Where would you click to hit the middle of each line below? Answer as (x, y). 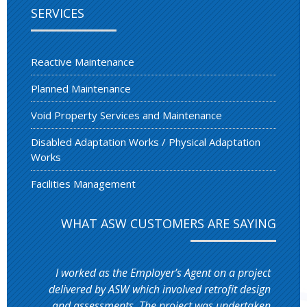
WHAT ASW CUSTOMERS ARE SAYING (169, 223)
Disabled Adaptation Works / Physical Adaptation (146, 142)
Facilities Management (83, 183)
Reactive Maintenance (83, 61)
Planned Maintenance (81, 88)
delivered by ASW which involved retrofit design (160, 289)
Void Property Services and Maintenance (126, 115)
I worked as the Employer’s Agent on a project (163, 272)
